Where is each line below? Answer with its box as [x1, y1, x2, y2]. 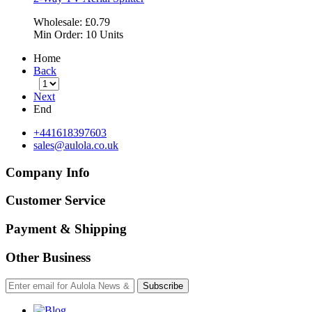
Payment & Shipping [6, 221, 127, 237]
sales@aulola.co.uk [33, 139, 118, 151]
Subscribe [143, 280, 183, 291]
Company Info [6, 164, 90, 180]
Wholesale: [33, 15, 85, 28]
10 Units [86, 28, 123, 40]
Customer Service [6, 193, 105, 208]
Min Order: [33, 28, 86, 40]
